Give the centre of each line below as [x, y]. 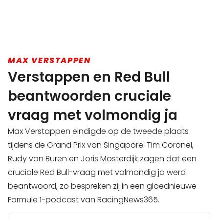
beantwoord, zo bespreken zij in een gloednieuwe [102, 186]
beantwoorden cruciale [89, 96]
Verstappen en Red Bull [89, 77]
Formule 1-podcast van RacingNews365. [84, 200]
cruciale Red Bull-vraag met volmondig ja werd [97, 173]
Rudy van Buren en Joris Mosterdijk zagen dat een [102, 159]
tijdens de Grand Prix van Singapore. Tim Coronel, [101, 145]
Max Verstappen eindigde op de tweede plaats [98, 131]
